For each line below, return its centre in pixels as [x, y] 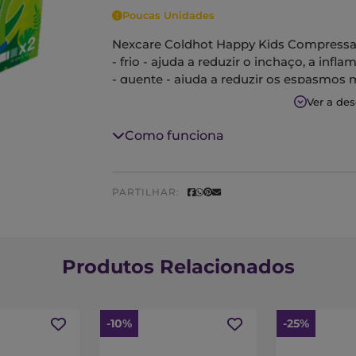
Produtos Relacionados [178, 267]
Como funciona [174, 135]
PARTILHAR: [146, 192]
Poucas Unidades [168, 15]
